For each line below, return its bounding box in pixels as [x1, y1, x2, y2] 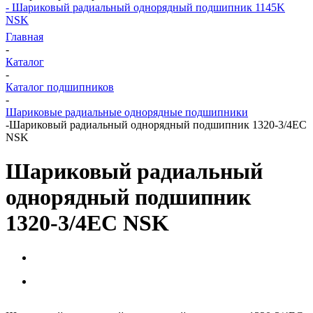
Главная [6, 31, 43, 43]
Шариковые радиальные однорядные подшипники [6, 106, 248, 118]
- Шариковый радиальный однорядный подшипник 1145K [6, 1, 285, 13]
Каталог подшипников [6, 81, 114, 93]
